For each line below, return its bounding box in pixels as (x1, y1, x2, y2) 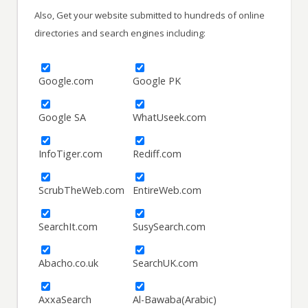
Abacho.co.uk (38, 256, 99, 270)
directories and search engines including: (34, 27, 206, 40)
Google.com (38, 74, 94, 88)
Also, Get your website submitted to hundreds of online (34, 9, 265, 22)
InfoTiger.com (38, 147, 103, 161)
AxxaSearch (38, 293, 92, 307)
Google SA (38, 111, 87, 124)
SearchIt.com (38, 220, 98, 234)
